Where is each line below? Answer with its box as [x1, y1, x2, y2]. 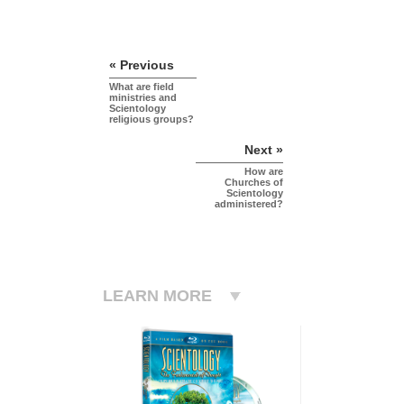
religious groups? [109, 114, 194, 125]
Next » [244, 142, 283, 158]
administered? [215, 198, 283, 210]
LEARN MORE [103, 287, 212, 306]
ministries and [109, 92, 177, 104]
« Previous [109, 58, 174, 73]
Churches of [225, 177, 283, 188]
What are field [109, 81, 174, 93]
